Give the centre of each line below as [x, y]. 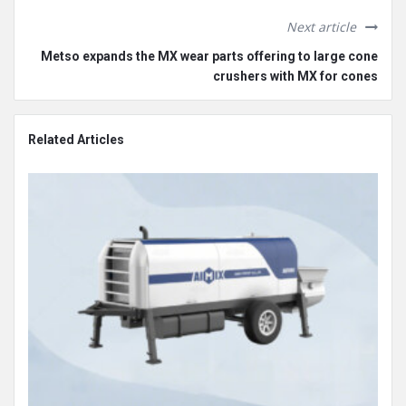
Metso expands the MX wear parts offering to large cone [209, 56]
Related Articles [76, 139]
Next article [321, 26]
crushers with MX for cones [295, 76]
